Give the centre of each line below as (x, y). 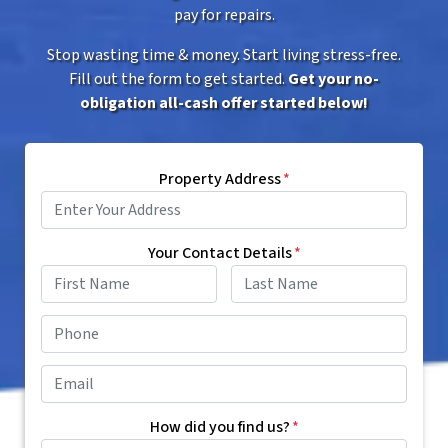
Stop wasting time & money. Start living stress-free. (224, 55)
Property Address (219, 179)
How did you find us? (219, 427)
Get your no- (333, 79)
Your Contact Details (219, 253)
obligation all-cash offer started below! (224, 103)
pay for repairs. (224, 15)
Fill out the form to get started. (178, 79)
